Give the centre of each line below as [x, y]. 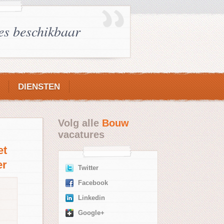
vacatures [81, 134]
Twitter [88, 168]
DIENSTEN [39, 87]
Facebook [93, 183]
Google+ [91, 213]
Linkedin [91, 198]
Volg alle [80, 123]
